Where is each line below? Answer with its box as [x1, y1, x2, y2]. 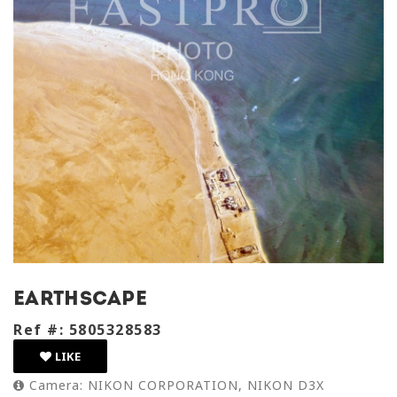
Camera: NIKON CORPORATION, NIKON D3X [25, 377, 324, 393]
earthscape [13, 290, 147, 310]
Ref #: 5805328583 [13, 320, 162, 339]
